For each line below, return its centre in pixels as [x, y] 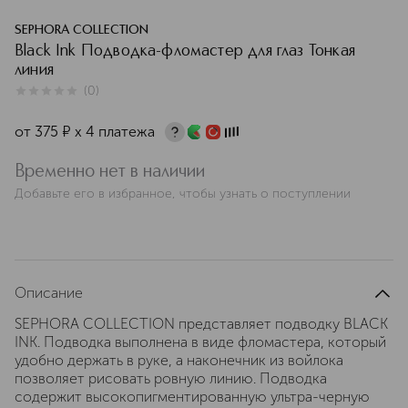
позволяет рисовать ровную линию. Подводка [171, 378]
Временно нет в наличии [110, 172]
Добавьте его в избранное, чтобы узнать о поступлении [183, 194]
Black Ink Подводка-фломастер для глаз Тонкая [185, 51]
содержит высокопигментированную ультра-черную [192, 397]
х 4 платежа [115, 132]
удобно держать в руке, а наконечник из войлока [179, 360]
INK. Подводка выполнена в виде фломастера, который [200, 342]
